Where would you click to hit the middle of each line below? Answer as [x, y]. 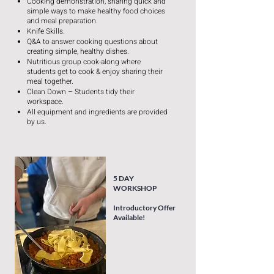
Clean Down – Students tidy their [81, 92]
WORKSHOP [135, 188]
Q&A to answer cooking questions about [92, 42]
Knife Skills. [46, 31]
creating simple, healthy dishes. [78, 51]
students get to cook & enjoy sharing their [95, 72]
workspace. [45, 102]
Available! [129, 217]
